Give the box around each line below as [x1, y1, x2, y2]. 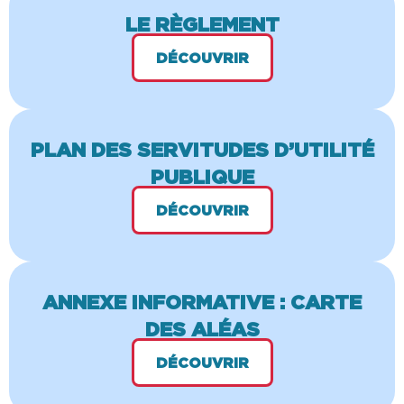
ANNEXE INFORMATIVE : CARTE [42, 289, 362, 313]
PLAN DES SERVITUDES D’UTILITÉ [30, 137, 374, 161]
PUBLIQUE [150, 164, 254, 188]
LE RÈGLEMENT [124, 12, 280, 35]
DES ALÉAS [144, 317, 260, 340]
